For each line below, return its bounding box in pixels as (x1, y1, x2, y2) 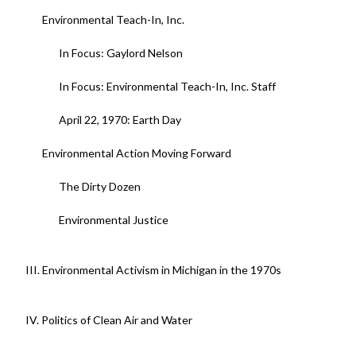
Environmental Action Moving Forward (41, 146, 231, 161)
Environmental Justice (58, 213, 168, 227)
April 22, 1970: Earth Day (58, 113, 181, 127)
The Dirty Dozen (58, 180, 141, 194)
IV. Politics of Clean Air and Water (25, 313, 192, 327)
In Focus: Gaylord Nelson (58, 46, 183, 60)
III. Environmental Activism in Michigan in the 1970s (25, 263, 281, 277)
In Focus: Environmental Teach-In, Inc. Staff (58, 79, 276, 94)
